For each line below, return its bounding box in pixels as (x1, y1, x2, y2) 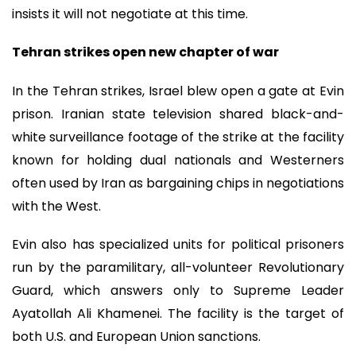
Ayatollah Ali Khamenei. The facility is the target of (12, 304, 344, 323)
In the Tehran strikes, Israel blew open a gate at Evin (12, 81, 344, 100)
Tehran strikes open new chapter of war (12, 43, 279, 62)
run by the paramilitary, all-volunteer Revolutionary (12, 258, 344, 277)
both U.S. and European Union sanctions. (12, 327, 261, 346)
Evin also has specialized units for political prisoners (12, 235, 344, 254)
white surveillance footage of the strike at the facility (12, 127, 344, 146)
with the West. (12, 196, 101, 215)
